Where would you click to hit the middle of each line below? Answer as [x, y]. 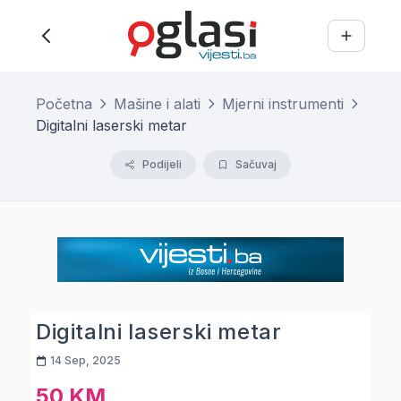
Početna [64, 104]
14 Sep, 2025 [85, 360]
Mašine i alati [157, 104]
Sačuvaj [256, 164]
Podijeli [162, 164]
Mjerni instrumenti [283, 104]
